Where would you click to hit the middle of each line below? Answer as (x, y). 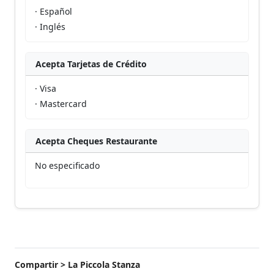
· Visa (46, 88)
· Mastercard (61, 104)
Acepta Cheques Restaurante (96, 141)
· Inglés (50, 27)
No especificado (67, 165)
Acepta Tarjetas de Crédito (91, 64)
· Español (54, 11)
